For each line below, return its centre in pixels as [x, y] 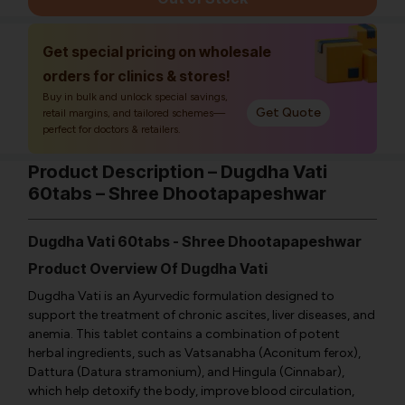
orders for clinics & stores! [137, 76]
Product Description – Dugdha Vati [178, 172]
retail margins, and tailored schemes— [134, 113]
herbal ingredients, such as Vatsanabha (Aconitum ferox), [194, 353]
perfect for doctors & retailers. [112, 129]
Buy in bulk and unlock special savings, [135, 97]
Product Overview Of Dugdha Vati [148, 268]
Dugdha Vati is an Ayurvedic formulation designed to [181, 296]
